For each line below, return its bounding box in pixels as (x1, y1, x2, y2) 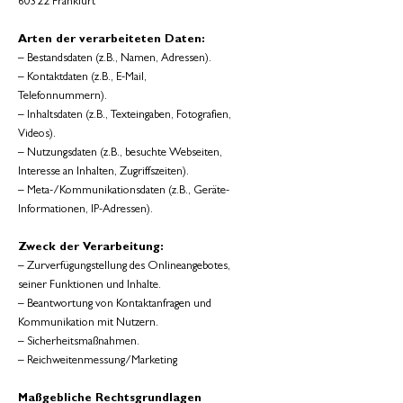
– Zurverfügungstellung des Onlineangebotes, (18, 261, 230, 273)
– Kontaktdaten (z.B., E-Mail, (18, 72, 147, 84)
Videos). (18, 129, 56, 140)
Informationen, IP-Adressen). (18, 204, 153, 216)
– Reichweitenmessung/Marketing (18, 355, 177, 367)
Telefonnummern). (18, 91, 107, 103)
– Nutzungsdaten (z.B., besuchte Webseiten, (18, 148, 222, 159)
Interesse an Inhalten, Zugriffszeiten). (18, 166, 189, 178)
